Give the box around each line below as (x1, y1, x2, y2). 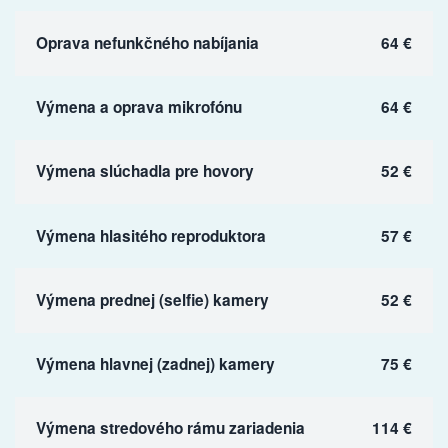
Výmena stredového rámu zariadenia (35, 417, 305, 440)
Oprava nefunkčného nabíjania (35, 31, 259, 54)
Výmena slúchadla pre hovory (35, 160, 254, 183)
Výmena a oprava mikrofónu (35, 96, 242, 119)
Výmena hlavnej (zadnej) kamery (35, 353, 275, 376)
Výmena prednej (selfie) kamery (35, 288, 269, 311)
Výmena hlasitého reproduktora (35, 224, 266, 247)
